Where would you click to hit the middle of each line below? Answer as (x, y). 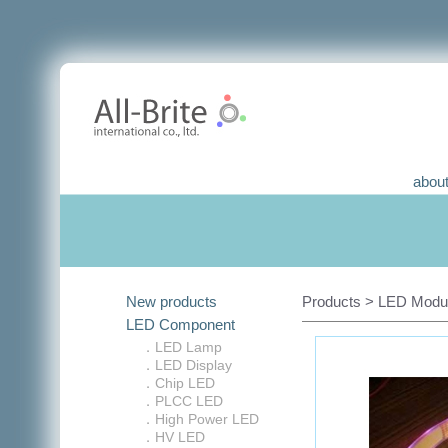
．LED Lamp (181, 347)
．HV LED (173, 437)
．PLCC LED (182, 401)
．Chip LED (178, 383)
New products (171, 301)
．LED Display (186, 365)
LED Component (180, 324)
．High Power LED (200, 419)
